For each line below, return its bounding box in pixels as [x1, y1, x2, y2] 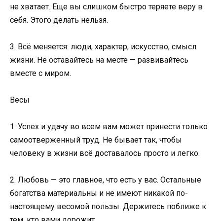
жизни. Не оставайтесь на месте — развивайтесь [10, 55, 188, 65]
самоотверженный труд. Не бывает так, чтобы [10, 135, 182, 145]
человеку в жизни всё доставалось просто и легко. [10, 148, 200, 158]
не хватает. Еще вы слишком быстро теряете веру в [10, 1, 203, 11]
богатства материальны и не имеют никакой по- [10, 188, 188, 198]
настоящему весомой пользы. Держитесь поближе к [10, 202, 206, 212]
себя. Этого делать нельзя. [10, 15, 108, 25]
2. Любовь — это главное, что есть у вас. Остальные [10, 175, 201, 185]
